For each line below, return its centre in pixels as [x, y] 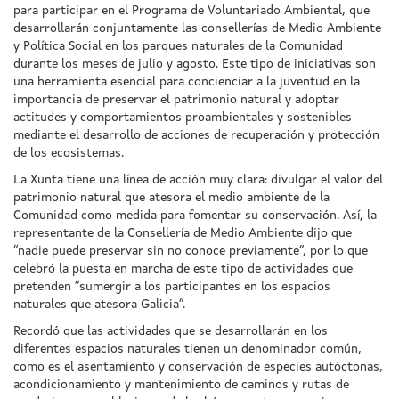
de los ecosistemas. [69, 153]
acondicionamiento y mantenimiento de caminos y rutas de [181, 384]
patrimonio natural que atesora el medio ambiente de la [171, 197]
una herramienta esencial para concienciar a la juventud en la [187, 81]
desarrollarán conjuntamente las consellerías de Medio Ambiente [197, 28]
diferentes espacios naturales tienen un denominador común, [187, 349]
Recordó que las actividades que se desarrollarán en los [171, 331]
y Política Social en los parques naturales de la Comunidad [178, 46]
